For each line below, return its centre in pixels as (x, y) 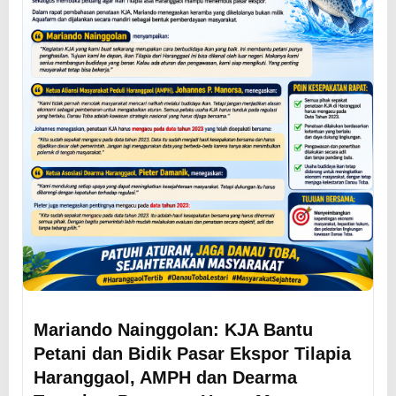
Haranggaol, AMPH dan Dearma (165, 377)
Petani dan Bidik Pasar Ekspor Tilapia (192, 353)
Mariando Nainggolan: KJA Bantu (173, 329)
